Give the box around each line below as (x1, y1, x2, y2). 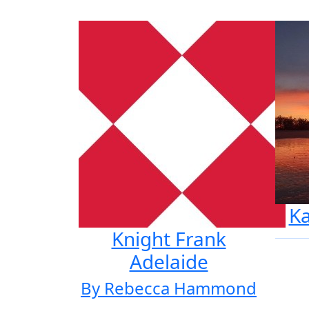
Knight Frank (111, 226, 226, 252)
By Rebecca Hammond (81, 277, 257, 299)
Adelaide (129, 248, 208, 275)
